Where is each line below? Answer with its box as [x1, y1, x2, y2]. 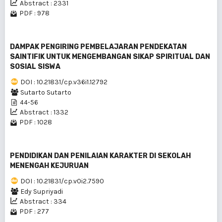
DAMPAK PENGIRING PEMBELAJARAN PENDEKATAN [10, 43, 187, 51]
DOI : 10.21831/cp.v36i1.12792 [20, 78, 108, 86]
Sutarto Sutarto [20, 88, 71, 97]
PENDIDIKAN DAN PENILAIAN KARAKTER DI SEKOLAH [10, 152, 191, 160]
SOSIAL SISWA [10, 62, 60, 71]
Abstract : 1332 [20, 108, 68, 116]
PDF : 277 [19, 207, 49, 216]
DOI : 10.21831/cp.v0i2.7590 [20, 177, 104, 185]
